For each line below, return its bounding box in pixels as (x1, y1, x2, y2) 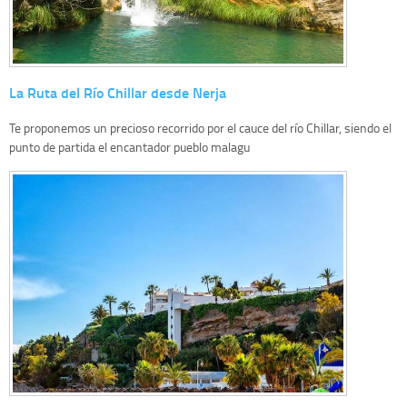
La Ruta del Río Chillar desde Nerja (9, 81, 226, 103)
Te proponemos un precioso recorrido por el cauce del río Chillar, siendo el (9, 118, 392, 136)
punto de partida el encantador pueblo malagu (9, 137, 250, 155)
